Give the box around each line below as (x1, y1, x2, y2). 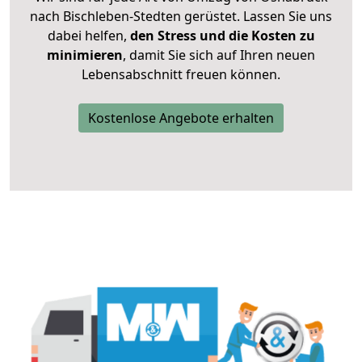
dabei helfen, (47, 27, 127, 45)
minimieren (47, 46, 123, 65)
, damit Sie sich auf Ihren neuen (123, 46, 315, 65)
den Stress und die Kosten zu (126, 27, 315, 45)
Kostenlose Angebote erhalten (88, 109, 274, 128)
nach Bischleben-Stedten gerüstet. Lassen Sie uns (30, 7, 332, 26)
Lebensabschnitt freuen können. (82, 65, 280, 84)
